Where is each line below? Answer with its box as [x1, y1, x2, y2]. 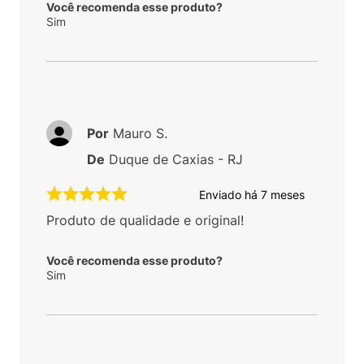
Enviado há [199, 187, 261, 201]
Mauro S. [113, 125, 167, 142]
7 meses [261, 187, 305, 201]
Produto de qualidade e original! [46, 212, 244, 229]
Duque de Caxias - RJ [109, 151, 243, 168]
